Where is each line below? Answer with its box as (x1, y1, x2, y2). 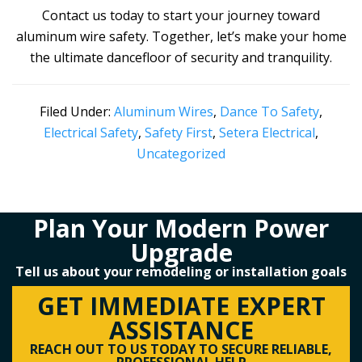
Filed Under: (40, 103, 114, 120)
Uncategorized (137, 145, 225, 162)
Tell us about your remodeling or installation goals (15, 263, 347, 280)
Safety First (145, 124, 213, 141)
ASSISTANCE (108, 314, 254, 347)
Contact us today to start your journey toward (42, 6, 320, 24)
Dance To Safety (220, 103, 319, 120)
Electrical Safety (44, 124, 138, 141)
